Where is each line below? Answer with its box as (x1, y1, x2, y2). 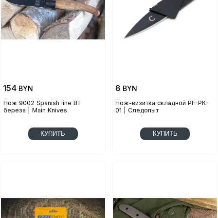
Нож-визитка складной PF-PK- (115, 99, 209, 107)
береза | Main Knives (3, 106, 67, 114)
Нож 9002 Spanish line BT (3, 99, 81, 107)
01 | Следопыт (115, 106, 159, 114)
